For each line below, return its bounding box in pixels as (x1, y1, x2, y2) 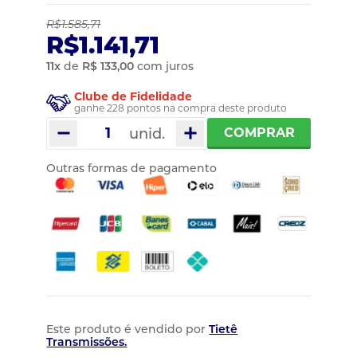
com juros (134, 58, 194, 73)
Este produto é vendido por (46, 322, 210, 337)
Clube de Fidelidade (74, 88, 193, 104)
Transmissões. (46, 335, 127, 350)
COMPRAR (223, 125, 295, 141)
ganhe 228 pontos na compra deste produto (74, 101, 288, 114)
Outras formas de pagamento (46, 160, 218, 175)
